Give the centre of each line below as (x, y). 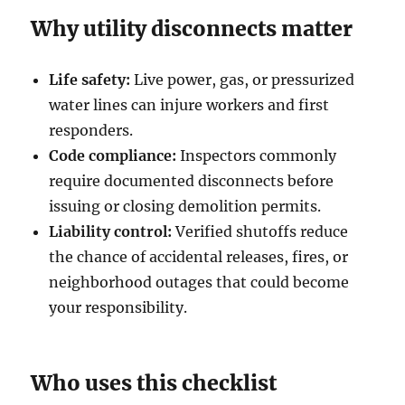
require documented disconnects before (192, 180)
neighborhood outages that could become (199, 282)
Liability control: (111, 231)
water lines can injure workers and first (189, 104)
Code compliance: (113, 155)
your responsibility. (118, 307)
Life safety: (90, 79)
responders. (91, 130)
